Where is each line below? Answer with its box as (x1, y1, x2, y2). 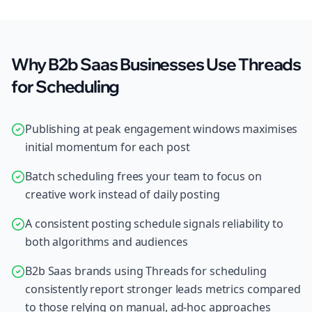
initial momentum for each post (25, 139, 190, 155)
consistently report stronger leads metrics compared (25, 281, 301, 297)
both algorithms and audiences (25, 234, 188, 249)
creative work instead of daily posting (25, 187, 220, 202)
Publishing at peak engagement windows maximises (25, 121, 298, 136)
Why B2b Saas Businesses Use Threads (11, 54, 301, 75)
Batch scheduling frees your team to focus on (25, 169, 262, 184)
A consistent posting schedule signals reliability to (25, 216, 283, 231)
